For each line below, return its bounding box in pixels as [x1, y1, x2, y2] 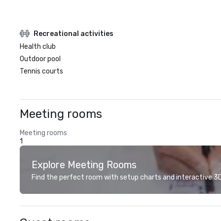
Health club [20, 42, 56, 51]
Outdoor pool [20, 55, 61, 63]
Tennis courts [20, 67, 63, 75]
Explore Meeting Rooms [32, 159, 137, 171]
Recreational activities [34, 29, 113, 38]
